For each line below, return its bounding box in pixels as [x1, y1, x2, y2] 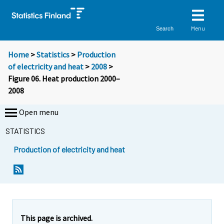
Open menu [19, 107, 58, 117]
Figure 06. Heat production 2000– [8, 73, 120, 84]
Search [156, 25, 174, 31]
